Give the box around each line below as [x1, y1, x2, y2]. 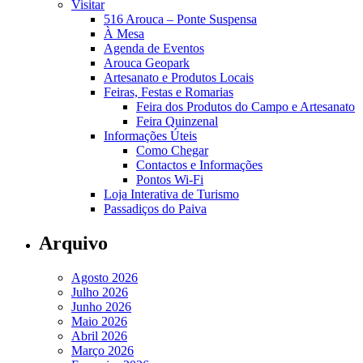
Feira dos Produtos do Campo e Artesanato [136, 99, 355, 113]
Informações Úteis [104, 128, 197, 143]
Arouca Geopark [104, 55, 190, 70]
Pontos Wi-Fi [136, 172, 203, 186]
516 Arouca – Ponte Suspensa [104, 11, 257, 26]
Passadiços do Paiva [104, 201, 207, 216]
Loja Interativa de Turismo [104, 186, 239, 201]
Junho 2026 [71, 299, 131, 314]
